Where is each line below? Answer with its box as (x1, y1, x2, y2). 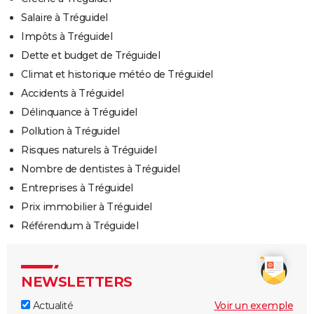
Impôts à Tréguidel (21, 30, 112, 43)
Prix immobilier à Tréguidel (21, 200, 152, 214)
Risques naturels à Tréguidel (21, 144, 156, 157)
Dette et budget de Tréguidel (21, 49, 160, 62)
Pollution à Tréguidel (21, 125, 120, 138)
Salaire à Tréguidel (21, 11, 108, 25)
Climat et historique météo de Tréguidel (21, 68, 213, 81)
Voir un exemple (214, 299, 293, 313)
